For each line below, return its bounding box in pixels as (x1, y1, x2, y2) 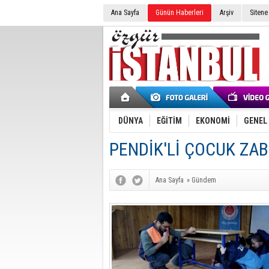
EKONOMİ (196, 116, 230, 125)
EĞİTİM (157, 116, 182, 125)
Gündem (192, 176, 216, 184)
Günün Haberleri (156, 8, 204, 17)
